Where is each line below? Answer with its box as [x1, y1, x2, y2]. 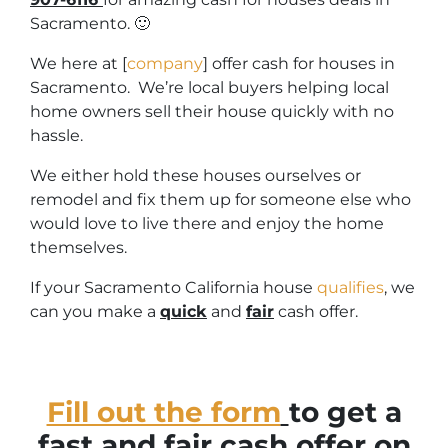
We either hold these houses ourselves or [30, 166, 361, 186]
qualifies [317, 278, 384, 298]
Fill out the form [46, 395, 281, 430]
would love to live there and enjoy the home [30, 214, 384, 234]
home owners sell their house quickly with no [30, 102, 394, 122]
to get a [288, 395, 402, 430]
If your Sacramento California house [30, 278, 317, 298]
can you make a [30, 302, 160, 322]
